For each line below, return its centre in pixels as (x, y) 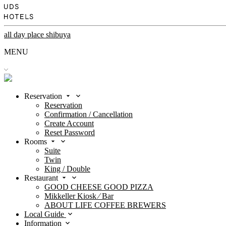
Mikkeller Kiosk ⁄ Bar (79, 196)
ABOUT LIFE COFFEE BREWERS (105, 205)
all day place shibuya (37, 35)
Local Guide (45, 214)
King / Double (67, 169)
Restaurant (42, 178)
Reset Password (70, 132)
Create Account (69, 123)
